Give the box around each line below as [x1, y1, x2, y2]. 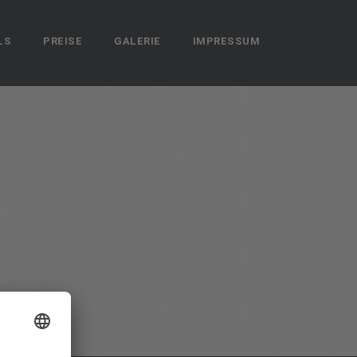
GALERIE [114, 34, 161, 47]
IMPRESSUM [192, 34, 260, 47]
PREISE [43, 34, 82, 47]
